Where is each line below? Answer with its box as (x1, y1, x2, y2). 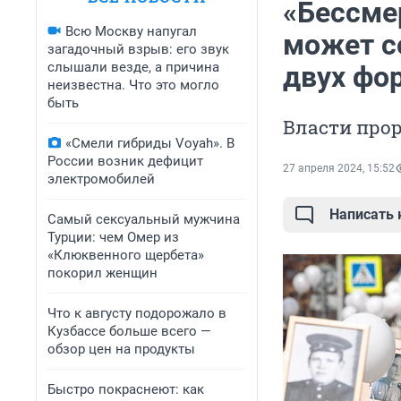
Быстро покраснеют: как (47, 381, 204, 397)
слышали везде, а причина (47, 59, 219, 75)
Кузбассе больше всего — (47, 323, 211, 339)
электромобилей (47, 171, 155, 187)
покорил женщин (47, 265, 158, 281)
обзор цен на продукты (47, 341, 195, 357)
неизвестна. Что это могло (47, 77, 219, 93)
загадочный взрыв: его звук (47, 41, 229, 57)
